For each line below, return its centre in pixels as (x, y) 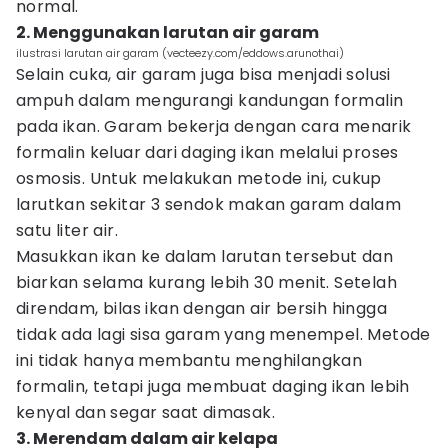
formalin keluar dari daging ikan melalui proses (207, 152)
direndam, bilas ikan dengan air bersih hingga (201, 308)
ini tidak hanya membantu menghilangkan (189, 360)
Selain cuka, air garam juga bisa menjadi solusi (203, 74)
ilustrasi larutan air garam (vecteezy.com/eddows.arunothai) (180, 53)
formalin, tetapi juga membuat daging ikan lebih (213, 386)
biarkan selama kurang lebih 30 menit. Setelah (206, 282)
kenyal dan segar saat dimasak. (145, 412)
